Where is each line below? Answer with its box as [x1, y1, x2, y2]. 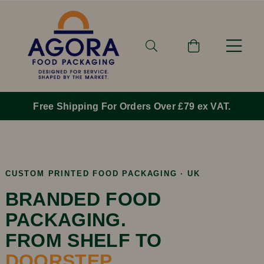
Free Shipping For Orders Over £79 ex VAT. [33, 101, 231, 112]
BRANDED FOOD [5, 189, 161, 210]
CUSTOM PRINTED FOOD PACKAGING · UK [5, 169, 200, 179]
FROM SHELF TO [5, 230, 162, 252]
